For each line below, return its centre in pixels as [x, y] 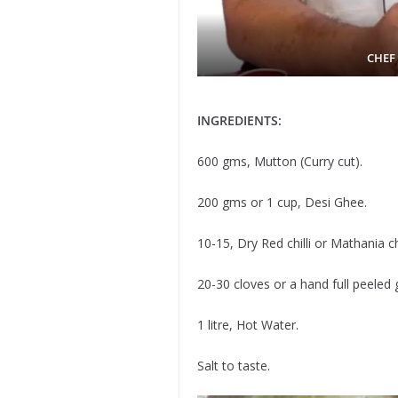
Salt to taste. [233, 365]
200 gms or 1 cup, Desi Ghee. [282, 202]
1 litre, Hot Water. [247, 324]
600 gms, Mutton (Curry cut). [279, 161]
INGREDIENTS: [239, 120]
